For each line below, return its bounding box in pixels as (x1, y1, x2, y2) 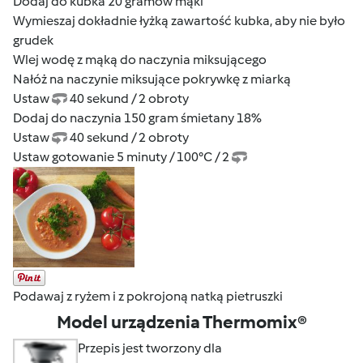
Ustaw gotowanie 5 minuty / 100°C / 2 (13, 148, 232, 164)
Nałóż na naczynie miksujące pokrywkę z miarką (13, 70, 291, 87)
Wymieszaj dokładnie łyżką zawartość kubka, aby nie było (13, 12, 345, 28)
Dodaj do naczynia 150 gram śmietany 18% (13, 109, 262, 126)
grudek (13, 32, 53, 48)
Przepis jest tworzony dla (78, 340, 222, 357)
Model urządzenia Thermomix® (56, 311, 307, 334)
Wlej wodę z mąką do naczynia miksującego (13, 51, 267, 67)
